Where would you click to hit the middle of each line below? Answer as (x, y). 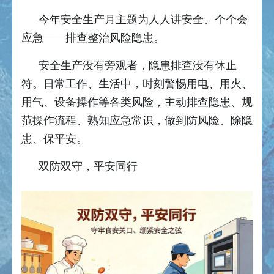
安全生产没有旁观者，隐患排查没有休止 (138, 65)
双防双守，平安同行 (88, 166)
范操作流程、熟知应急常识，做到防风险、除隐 (137, 120)
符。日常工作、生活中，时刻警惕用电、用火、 (137, 83)
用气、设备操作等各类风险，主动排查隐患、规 (137, 102)
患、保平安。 (56, 139)
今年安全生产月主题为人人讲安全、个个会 (143, 19)
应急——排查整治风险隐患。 (94, 38)
